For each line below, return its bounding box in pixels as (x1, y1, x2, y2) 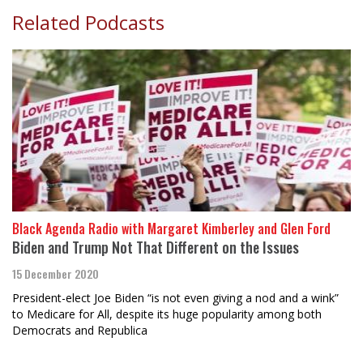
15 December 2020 (12, 265, 99, 282)
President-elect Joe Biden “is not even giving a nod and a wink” (12, 290, 339, 305)
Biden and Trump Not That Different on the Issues (12, 237, 299, 258)
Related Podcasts (12, 9, 164, 36)
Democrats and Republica (12, 322, 147, 338)
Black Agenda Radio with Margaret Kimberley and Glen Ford (12, 219, 331, 238)
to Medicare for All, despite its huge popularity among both (12, 306, 322, 322)
